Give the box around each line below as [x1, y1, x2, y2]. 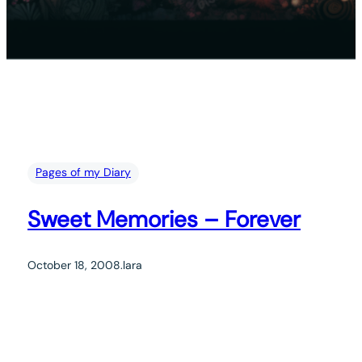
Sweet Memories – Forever [27, 204, 301, 234]
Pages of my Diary [36, 164, 131, 179]
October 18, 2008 [27, 257, 120, 272]
